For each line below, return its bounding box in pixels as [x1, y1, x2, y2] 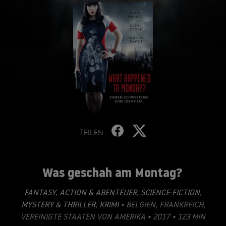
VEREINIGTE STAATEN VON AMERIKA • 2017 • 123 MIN [21, 211, 205, 221]
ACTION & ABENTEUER [58, 187, 137, 197]
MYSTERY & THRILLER [21, 199, 95, 209]
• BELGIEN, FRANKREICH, [118, 199, 205, 209]
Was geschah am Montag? [42, 164, 183, 181]
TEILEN [80, 127, 103, 137]
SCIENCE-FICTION [139, 187, 200, 197]
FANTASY [24, 187, 55, 197]
